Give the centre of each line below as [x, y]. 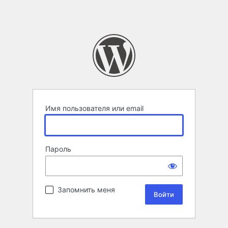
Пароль [58, 149]
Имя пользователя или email [94, 108]
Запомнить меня [86, 190]
